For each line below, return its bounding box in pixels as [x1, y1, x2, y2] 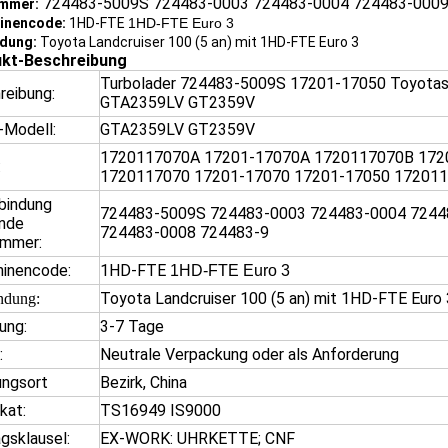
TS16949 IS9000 [100, 401, 221, 420]
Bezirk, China [100, 373, 187, 392]
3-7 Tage [100, 317, 164, 336]
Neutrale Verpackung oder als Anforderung [100, 345, 399, 364]
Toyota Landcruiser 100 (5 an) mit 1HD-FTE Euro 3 [37, 34, 359, 50]
